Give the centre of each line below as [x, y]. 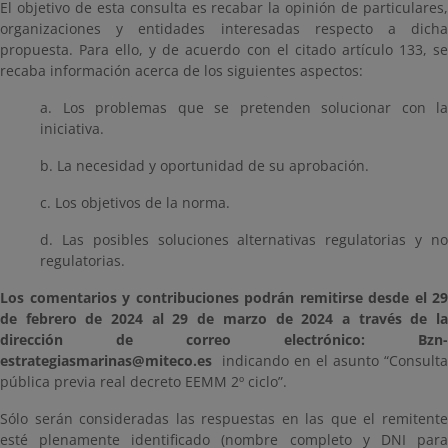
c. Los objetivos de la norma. [135, 202]
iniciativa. [72, 128]
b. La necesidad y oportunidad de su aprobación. [204, 165]
